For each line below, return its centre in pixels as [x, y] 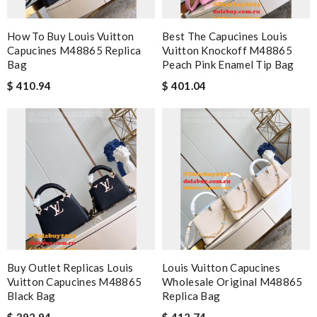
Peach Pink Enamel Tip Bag [228, 64]
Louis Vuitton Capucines [221, 267]
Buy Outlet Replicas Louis [70, 267]
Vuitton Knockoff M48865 [227, 50]
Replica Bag [191, 295]
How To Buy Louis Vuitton [71, 36]
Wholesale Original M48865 [232, 281]
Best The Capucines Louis [225, 36]
